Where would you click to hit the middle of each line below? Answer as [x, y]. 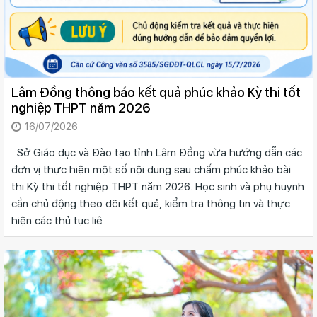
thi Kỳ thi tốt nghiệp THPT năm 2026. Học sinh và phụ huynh [158, 186]
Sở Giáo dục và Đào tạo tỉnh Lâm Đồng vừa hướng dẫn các [157, 152]
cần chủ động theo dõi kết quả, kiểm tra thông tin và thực [151, 203]
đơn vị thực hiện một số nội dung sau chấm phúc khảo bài [151, 169]
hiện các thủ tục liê [57, 220]
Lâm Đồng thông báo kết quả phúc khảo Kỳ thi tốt [156, 92]
